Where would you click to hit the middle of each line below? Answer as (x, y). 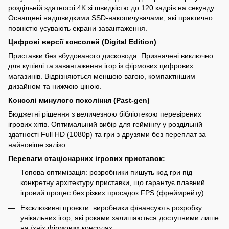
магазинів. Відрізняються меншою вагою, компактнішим (102, 76)
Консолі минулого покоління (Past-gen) (79, 100)
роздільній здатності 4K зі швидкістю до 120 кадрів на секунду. (112, 8)
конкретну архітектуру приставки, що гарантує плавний (113, 183)
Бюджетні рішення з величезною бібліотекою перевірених (105, 114)
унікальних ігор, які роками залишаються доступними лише (120, 217)
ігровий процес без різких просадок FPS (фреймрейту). (113, 193)
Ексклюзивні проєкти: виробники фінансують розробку (111, 207)
